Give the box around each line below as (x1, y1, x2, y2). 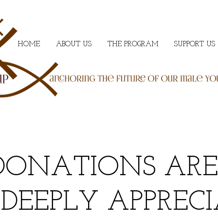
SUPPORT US (174, 41, 215, 48)
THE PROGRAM (107, 41, 159, 48)
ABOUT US (55, 41, 91, 48)
